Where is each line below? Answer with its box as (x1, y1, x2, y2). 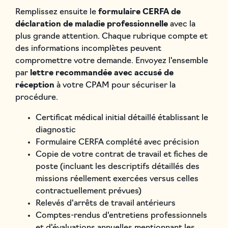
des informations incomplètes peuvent (15, 44, 161, 53)
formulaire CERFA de (98, 8, 181, 16)
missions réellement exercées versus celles (35, 175, 198, 183)
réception (15, 81, 54, 90)
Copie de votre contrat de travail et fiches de (35, 150, 208, 159)
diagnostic (35, 126, 76, 134)
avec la (167, 20, 195, 28)
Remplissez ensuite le (15, 8, 98, 16)
